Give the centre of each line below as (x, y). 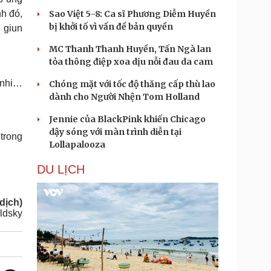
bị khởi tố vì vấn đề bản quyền (111, 27)
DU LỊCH (61, 169)
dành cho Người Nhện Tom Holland (124, 97)
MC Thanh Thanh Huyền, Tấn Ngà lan (130, 49)
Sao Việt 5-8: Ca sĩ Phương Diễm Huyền (132, 14)
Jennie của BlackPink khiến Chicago (127, 119)
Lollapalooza (77, 145)
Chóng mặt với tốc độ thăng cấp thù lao (132, 84)
